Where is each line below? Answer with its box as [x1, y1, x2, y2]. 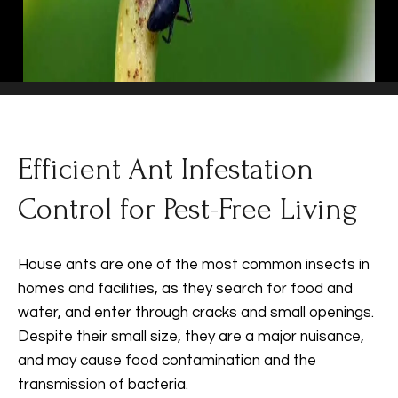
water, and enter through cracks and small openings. [18, 305, 374, 321]
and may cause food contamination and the [18, 353, 316, 369]
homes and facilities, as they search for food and [18, 281, 353, 297]
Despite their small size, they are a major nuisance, [18, 329, 364, 345]
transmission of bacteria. [18, 377, 188, 393]
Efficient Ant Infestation [18, 152, 314, 187]
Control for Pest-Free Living [18, 192, 358, 227]
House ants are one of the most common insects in [18, 257, 370, 273]
